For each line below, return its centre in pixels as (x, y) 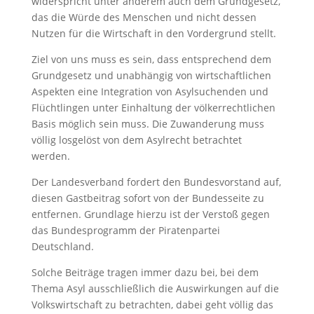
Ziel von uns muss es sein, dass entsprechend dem (151, 59)
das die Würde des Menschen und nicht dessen (144, 17)
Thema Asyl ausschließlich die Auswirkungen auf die (155, 288)
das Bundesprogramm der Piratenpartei (125, 230)
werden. (50, 156)
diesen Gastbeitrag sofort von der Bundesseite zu (148, 198)
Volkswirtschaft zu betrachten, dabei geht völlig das (152, 305)
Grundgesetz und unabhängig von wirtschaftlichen (151, 75)
